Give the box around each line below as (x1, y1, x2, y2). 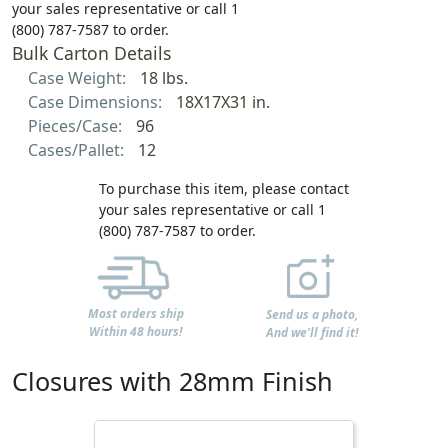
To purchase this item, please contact (99, 179, 349, 199)
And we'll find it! (266, 323, 359, 341)
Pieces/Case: (28, 115, 126, 138)
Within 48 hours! (89, 323, 183, 341)
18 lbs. (139, 67, 188, 90)
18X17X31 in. (175, 91, 270, 114)
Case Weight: (28, 67, 130, 90)
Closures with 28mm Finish (12, 363, 333, 398)
